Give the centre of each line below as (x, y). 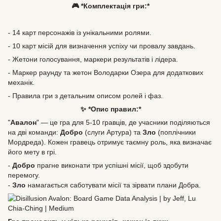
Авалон (23, 122)
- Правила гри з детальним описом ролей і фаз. (85, 96)
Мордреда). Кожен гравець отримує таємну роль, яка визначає (110, 142)
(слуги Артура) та (113, 132)
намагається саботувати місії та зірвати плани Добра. (113, 185)
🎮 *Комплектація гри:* (110, 6)
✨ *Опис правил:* (110, 109)
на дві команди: (34, 132)
